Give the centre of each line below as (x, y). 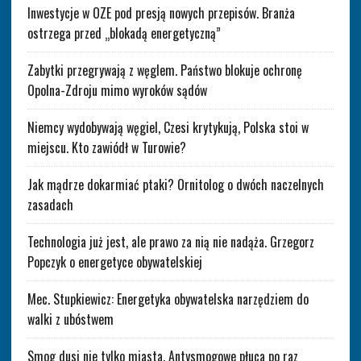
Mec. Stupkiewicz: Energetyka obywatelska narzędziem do (168, 299)
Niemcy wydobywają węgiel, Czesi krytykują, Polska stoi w (168, 128)
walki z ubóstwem (70, 320)
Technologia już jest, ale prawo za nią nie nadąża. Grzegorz (170, 242)
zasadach (50, 205)
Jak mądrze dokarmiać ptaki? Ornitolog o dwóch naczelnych (175, 185)
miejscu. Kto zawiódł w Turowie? (106, 148)
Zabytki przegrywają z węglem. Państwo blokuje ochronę (164, 71)
